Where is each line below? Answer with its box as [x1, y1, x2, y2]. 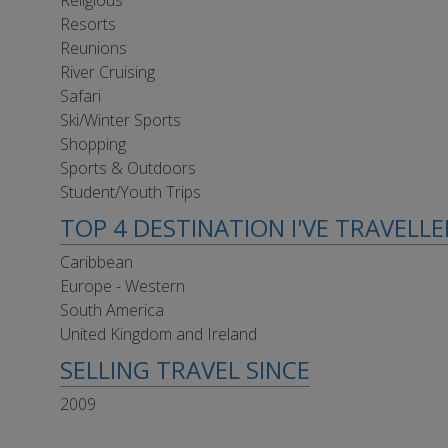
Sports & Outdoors [60, 157, 196, 179]
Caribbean [60, 251, 133, 273]
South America [60, 299, 164, 321]
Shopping [60, 133, 126, 155]
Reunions [60, 37, 127, 59]
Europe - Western [60, 275, 185, 297]
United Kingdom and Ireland [60, 323, 257, 345]
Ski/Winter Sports [60, 109, 181, 131]
